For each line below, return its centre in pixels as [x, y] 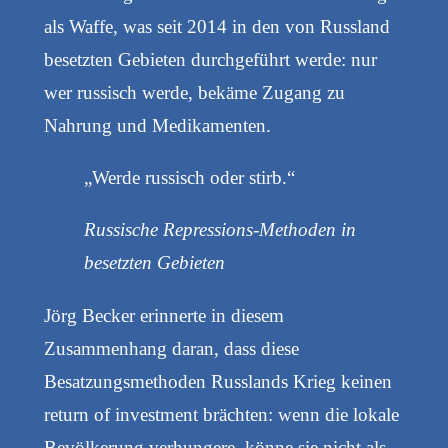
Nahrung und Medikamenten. [157, 126]
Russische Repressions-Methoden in [219, 230]
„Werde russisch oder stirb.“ [189, 178]
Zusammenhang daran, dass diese [171, 348]
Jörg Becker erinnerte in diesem [163, 315]
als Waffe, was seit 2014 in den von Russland [216, 27]
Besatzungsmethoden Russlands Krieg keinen [217, 381]
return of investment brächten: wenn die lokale [221, 414]
